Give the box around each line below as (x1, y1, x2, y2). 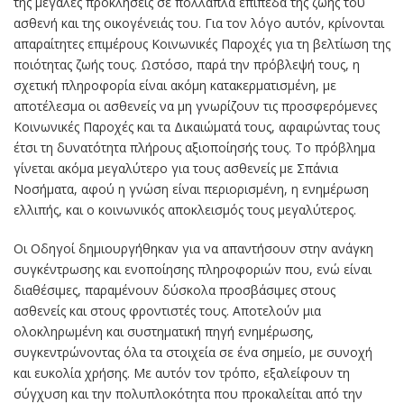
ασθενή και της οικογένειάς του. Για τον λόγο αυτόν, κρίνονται (14, 14, 384, 32)
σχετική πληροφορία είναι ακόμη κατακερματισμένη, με (14, 77, 336, 95)
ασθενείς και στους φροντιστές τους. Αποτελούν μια (14, 302, 321, 320)
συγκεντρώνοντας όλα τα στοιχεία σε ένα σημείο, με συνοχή (14, 344, 372, 362)
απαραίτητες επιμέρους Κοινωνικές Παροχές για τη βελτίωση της (14, 35, 390, 53)
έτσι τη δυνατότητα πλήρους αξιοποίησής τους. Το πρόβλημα (14, 139, 375, 157)
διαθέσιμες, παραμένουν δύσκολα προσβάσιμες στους (14, 281, 335, 299)
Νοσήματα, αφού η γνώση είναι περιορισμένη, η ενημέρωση (14, 180, 369, 198)
